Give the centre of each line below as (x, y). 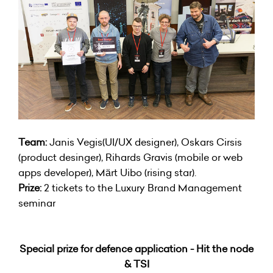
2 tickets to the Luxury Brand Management (142, 187)
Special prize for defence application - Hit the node (136, 248)
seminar (37, 203)
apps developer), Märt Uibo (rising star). (107, 172)
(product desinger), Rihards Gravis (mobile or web (130, 157)
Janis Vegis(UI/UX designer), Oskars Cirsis (144, 142)
